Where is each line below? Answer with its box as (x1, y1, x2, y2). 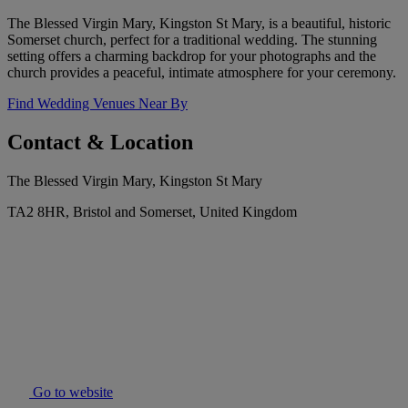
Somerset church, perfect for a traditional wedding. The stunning (7, 32, 377, 48)
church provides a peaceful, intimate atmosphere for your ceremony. (7, 65, 396, 81)
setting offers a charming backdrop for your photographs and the (7, 48, 376, 65)
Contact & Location (7, 130, 193, 155)
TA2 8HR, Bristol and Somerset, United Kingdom (7, 204, 297, 220)
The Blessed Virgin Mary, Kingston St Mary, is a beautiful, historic (7, 15, 391, 32)
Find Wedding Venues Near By (7, 96, 188, 112)
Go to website (29, 384, 113, 401)
